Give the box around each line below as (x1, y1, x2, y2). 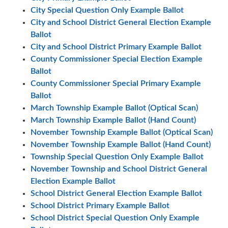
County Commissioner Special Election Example (31, 55, 203, 63)
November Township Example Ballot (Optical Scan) (31, 128, 213, 136)
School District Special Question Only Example (31, 214, 199, 222)
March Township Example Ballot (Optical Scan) (31, 104, 198, 112)
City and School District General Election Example (31, 18, 211, 26)
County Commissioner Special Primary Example (31, 79, 201, 88)
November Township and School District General (31, 165, 207, 173)
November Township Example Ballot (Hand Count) (31, 140, 211, 149)
